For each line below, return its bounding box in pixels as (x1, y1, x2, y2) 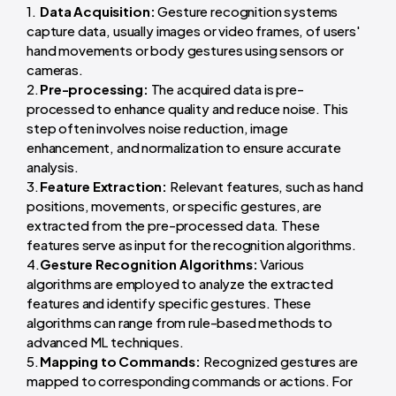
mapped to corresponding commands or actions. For (27, 371, 353, 389)
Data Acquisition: (40, 2, 156, 19)
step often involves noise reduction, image (27, 118, 288, 136)
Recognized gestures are (201, 352, 358, 369)
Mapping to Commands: (40, 352, 201, 369)
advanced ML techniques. (27, 332, 184, 350)
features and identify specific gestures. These (27, 293, 312, 311)
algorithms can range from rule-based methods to (27, 313, 332, 331)
